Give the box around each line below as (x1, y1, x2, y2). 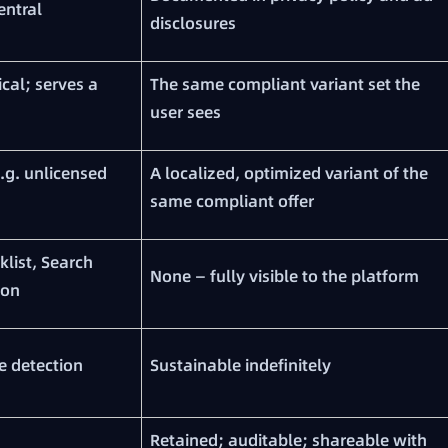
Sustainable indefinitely (150, 354, 331, 377)
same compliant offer (150, 190, 314, 213)
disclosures (150, 12, 236, 35)
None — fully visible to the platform (150, 265, 419, 288)
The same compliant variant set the (150, 73, 420, 96)
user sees (150, 101, 221, 124)
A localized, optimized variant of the (150, 162, 428, 185)
